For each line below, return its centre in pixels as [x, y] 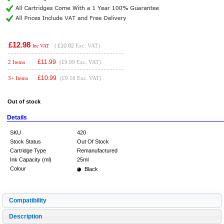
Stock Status [25, 141]
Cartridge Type [28, 150]
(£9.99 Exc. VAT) [80, 62]
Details [17, 117]
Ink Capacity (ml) [31, 159]
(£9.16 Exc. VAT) [81, 78]
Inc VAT [41, 46]
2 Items [16, 62]
